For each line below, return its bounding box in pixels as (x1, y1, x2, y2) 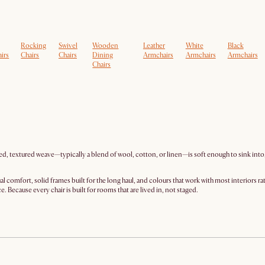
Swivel (58, 41, 77, 50)
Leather (143, 41, 165, 50)
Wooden (92, 41, 119, 50)
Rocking (21, 41, 47, 50)
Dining (92, 51, 114, 60)
